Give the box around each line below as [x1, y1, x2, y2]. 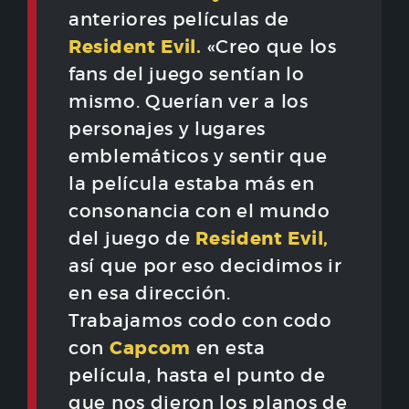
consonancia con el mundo [68, 200, 330, 223]
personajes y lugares [68, 118, 266, 141]
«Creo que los [201, 36, 337, 58]
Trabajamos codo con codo [68, 309, 332, 332]
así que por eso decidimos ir [68, 255, 342, 278]
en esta [191, 337, 266, 360]
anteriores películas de [68, 8, 290, 31]
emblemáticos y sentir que [68, 145, 328, 168]
